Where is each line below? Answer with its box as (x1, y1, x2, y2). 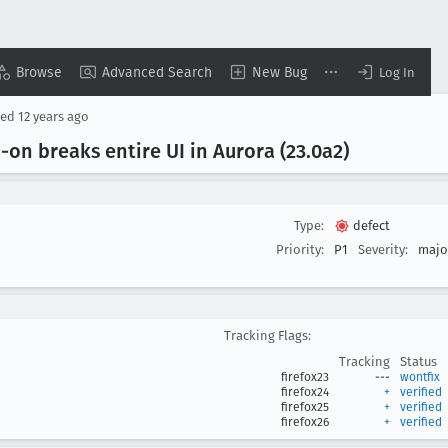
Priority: (276, 242, 324, 257)
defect (353, 218, 391, 233)
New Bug (252, 63, 307, 81)
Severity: (358, 242, 408, 257)
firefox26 (281, 415, 329, 429)
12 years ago (18, 109, 89, 124)
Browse (16, 63, 62, 81)
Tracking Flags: (224, 328, 311, 343)
